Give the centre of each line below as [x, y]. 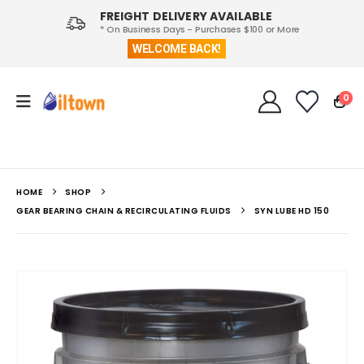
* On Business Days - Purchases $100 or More [200, 29]
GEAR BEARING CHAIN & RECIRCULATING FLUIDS [124, 211]
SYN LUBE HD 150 [291, 211]
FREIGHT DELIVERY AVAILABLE [186, 16]
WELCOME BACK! [177, 49]
